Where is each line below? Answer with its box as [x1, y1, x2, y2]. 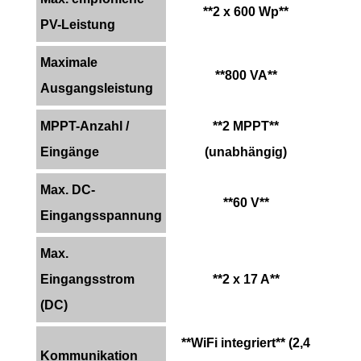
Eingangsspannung [40, 208, 162, 222]
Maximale [40, 55, 98, 69]
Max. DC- [40, 182, 95, 197]
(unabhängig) [205, 144, 287, 159]
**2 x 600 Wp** [203, 4, 288, 19]
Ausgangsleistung [40, 81, 153, 95]
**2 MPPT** [213, 118, 279, 133]
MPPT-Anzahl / [40, 118, 129, 133]
